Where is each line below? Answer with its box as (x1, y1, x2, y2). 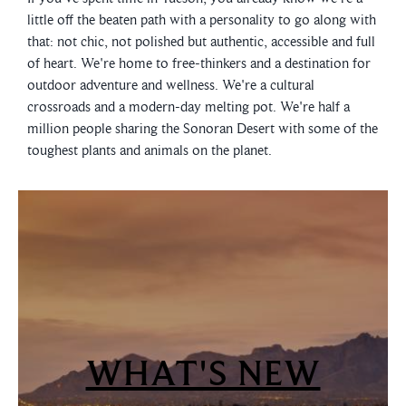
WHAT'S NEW (85, 350, 321, 397)
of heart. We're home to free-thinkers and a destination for (27, 54, 371, 72)
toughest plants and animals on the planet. (27, 141, 279, 159)
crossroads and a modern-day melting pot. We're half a (27, 98, 350, 116)
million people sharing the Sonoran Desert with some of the (27, 120, 378, 138)
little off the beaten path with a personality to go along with (27, 11, 376, 29)
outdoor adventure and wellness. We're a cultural (27, 76, 314, 94)
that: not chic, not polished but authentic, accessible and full (27, 33, 375, 51)
